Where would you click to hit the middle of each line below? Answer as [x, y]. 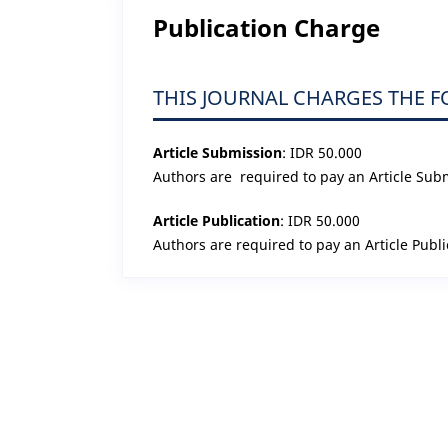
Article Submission [217, 152]
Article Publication [216, 220]
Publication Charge [266, 27]
